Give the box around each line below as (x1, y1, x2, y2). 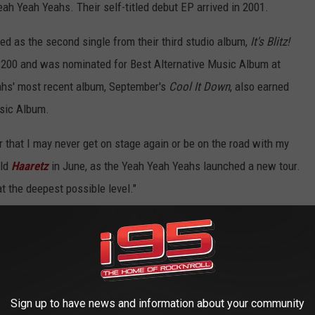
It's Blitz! (250, 34, 290, 49)
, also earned (230, 79, 289, 94)
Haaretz (11, 159, 49, 174)
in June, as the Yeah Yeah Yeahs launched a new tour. (49, 159, 300, 174)
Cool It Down (169, 79, 230, 94)
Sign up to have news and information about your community (11, 297, 304, 310)
